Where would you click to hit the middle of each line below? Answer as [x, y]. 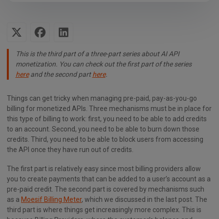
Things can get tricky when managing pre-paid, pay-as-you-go [102, 98]
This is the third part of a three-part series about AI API [97, 54]
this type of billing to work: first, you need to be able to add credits [107, 119]
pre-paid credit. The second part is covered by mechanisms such [106, 189]
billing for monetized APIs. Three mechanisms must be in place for [109, 109]
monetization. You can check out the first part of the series [103, 64]
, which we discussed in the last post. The [144, 200]
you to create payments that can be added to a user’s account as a [109, 179]
